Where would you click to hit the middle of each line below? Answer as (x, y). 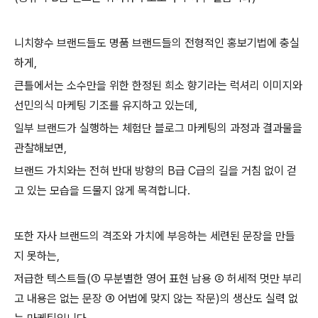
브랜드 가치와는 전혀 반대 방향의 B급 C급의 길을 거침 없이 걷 (155, 170)
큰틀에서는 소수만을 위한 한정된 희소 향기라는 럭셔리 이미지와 (158, 85)
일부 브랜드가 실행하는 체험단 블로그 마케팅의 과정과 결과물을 (158, 128)
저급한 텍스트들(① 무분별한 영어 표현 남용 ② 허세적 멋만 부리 (158, 278)
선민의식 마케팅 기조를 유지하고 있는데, (106, 105)
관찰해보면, (40, 148)
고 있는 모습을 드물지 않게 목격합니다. (102, 190)
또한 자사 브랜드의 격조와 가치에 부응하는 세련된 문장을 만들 (155, 236)
